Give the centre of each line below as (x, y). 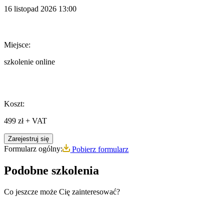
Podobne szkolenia (51, 170)
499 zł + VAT (25, 121)
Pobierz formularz (99, 149)
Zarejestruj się (28, 139)
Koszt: (14, 104)
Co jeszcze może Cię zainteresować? (62, 191)
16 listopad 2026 (30, 8)
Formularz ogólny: (33, 149)
